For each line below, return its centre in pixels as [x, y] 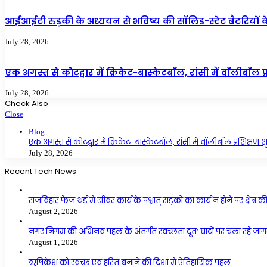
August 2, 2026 [53, 211]
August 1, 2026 [53, 242]
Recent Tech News [41, 171]
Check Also [27, 103]
